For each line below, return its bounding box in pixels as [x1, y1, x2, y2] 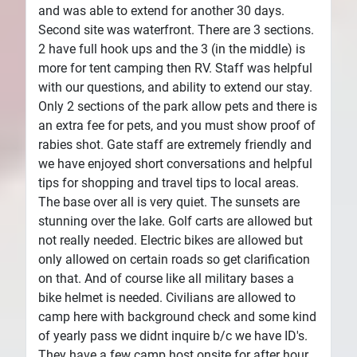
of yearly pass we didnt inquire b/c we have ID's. [38, 328, 308, 343]
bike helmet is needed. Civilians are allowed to [38, 289, 296, 305]
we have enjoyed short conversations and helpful [38, 155, 312, 171]
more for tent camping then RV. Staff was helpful [38, 60, 312, 76]
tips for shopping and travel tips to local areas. [38, 175, 299, 190]
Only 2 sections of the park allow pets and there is [38, 98, 317, 114]
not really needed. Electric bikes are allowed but [38, 232, 303, 248]
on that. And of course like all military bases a [38, 270, 294, 286]
